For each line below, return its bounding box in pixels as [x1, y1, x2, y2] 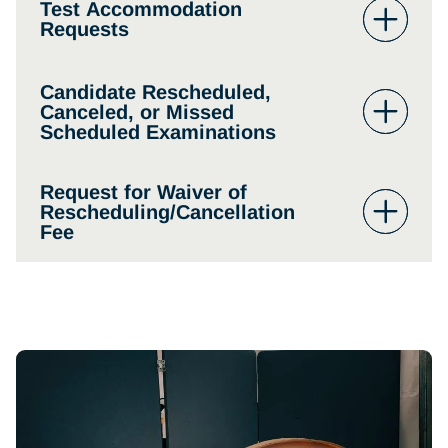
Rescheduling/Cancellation [40, 200, 295, 223]
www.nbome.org [76, 239, 205, 260]
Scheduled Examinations [40, 120, 276, 143]
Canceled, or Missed [40, 100, 234, 123]
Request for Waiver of [40, 180, 247, 203]
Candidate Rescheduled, [40, 80, 271, 103]
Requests [40, 18, 129, 41]
